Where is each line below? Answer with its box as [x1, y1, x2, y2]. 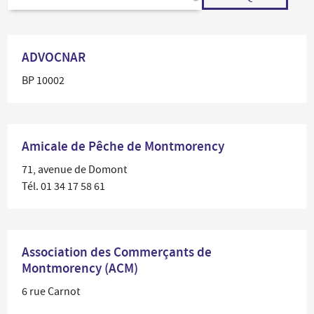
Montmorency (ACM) [22, 259, 139, 277]
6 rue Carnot [22, 285, 81, 299]
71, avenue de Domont [22, 163, 128, 177]
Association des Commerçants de [22, 243, 212, 261]
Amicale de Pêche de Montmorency [22, 137, 225, 155]
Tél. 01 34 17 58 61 [22, 179, 106, 193]
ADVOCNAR [22, 48, 86, 66]
